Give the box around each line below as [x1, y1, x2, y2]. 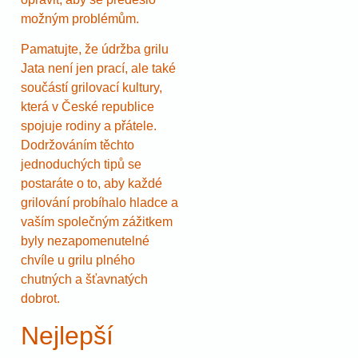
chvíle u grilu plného [21, 253, 135, 268]
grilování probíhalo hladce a [21, 196, 178, 210]
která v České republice [21, 100, 154, 114]
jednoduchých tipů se [21, 157, 141, 172]
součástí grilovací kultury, [21, 81, 162, 95]
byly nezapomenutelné [21, 234, 149, 249]
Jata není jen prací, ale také [21, 62, 176, 76]
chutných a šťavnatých [21, 272, 148, 287]
